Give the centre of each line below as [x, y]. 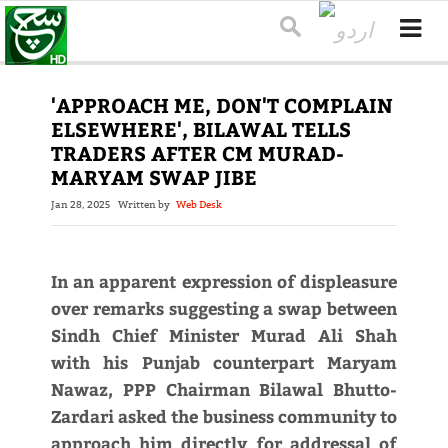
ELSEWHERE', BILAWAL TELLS [200, 129]
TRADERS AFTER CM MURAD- [197, 153]
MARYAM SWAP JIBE [153, 177]
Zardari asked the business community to [224, 416]
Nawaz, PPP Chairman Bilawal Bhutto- [224, 389]
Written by [146, 205]
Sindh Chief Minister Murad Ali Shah [224, 335]
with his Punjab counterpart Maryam [224, 362]
